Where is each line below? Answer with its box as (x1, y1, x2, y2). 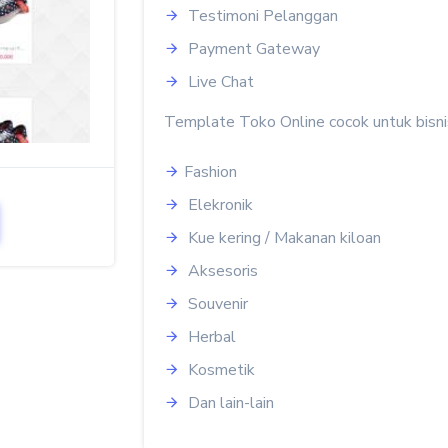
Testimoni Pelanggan (184, 5, 338, 27)
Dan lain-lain (184, 392, 274, 414)
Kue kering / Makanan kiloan (184, 227, 381, 249)
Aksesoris (184, 260, 258, 282)
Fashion (184, 161, 237, 183)
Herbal (184, 326, 236, 348)
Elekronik (184, 194, 253, 216)
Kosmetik (184, 359, 255, 381)
